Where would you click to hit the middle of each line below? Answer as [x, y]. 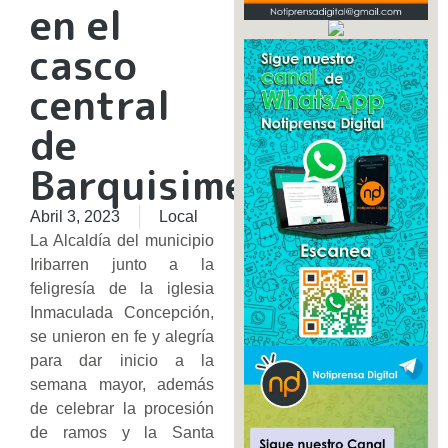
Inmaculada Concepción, [122, 313]
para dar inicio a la [122, 361]
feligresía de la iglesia [122, 289]
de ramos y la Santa [122, 433]
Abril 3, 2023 [75, 217]
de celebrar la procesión [122, 409]
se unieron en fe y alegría [122, 337]
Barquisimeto [166, 185]
